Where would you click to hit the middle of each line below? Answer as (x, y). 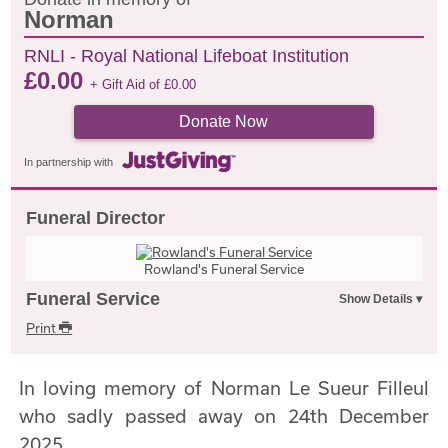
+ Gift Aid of (127, 84)
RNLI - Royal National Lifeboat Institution (187, 56)
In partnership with (69, 162)
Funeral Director (96, 217)
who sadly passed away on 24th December (224, 415)
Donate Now (224, 121)
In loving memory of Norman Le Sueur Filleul (224, 387)
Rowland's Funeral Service (223, 268)
